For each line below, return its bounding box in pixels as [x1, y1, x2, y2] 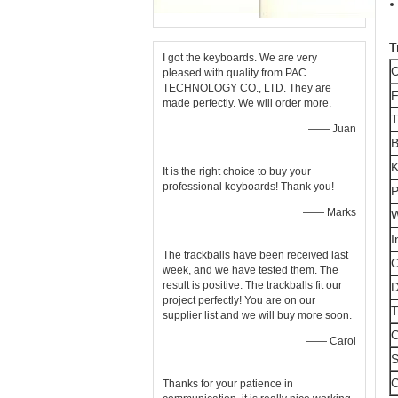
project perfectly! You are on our [163, 294, 315, 306]
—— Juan [308, 123, 356, 135]
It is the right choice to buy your [163, 165, 311, 178]
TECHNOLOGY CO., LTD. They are [163, 82, 331, 94]
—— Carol [306, 335, 356, 347]
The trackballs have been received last [163, 249, 348, 261]
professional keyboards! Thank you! [163, 180, 334, 193]
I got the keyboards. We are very [163, 52, 317, 64]
